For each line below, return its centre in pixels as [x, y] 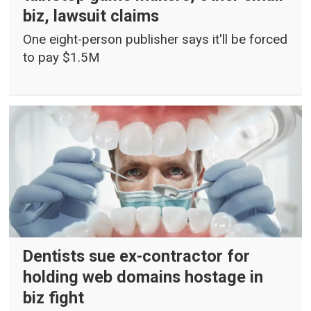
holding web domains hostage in [143, 277]
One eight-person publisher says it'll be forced [155, 40]
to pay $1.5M [62, 58]
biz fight [54, 298]
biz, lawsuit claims [91, 16]
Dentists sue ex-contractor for [137, 257]
